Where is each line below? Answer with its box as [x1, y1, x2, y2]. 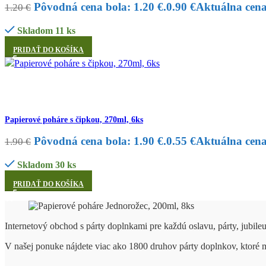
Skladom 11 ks [17, 25, 75, 36]
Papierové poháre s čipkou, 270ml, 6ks [5, 115, 143, 124]
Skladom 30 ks [17, 159, 76, 170]
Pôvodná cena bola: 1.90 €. [34, 134, 166, 147]
